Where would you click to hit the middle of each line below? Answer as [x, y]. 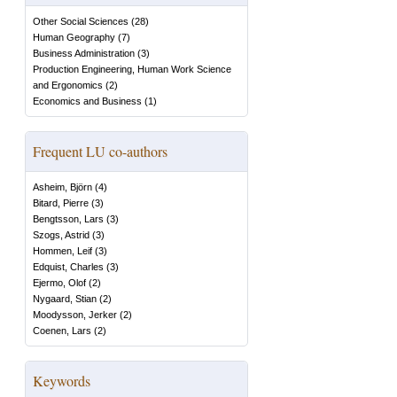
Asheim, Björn [62, 187]
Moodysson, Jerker [75, 315]
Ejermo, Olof [59, 283]
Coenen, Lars [62, 331]
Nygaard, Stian [65, 299]
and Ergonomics [68, 85]
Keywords [62, 381]
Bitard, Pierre [61, 203]
